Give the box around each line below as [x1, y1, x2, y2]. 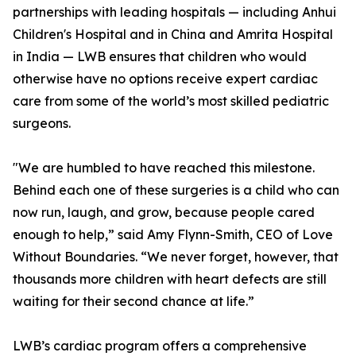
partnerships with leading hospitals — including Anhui [13, 4, 336, 21]
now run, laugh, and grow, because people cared [13, 204, 315, 221]
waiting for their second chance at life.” [13, 293, 254, 310]
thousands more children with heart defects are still [13, 271, 327, 288]
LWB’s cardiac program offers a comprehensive [13, 338, 307, 354]
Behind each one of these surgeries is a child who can [13, 182, 339, 199]
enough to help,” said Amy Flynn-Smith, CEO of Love [13, 226, 333, 243]
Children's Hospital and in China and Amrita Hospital [13, 26, 333, 43]
